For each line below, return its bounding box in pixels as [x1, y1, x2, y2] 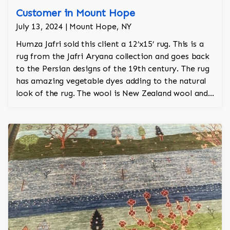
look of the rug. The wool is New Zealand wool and [16, 88, 208, 99]
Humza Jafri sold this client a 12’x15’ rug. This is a [16, 39, 204, 49]
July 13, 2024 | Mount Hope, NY [16, 22, 132, 32]
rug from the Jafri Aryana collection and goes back [16, 51, 209, 62]
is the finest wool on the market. [16, 101, 142, 111]
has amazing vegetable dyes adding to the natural [16, 76, 206, 86]
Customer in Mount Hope [16, 7, 135, 20]
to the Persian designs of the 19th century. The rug [16, 64, 209, 74]
